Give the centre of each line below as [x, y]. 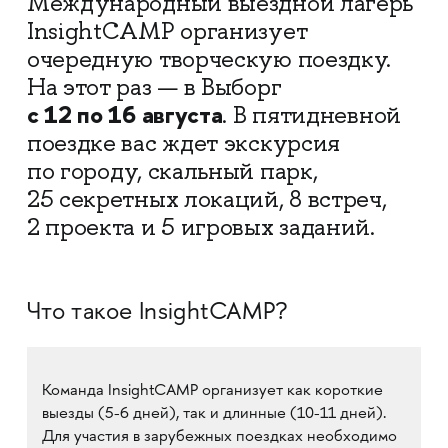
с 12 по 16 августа [124, 114]
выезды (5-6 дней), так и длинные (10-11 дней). [213, 414]
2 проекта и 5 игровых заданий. [200, 227]
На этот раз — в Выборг [154, 87]
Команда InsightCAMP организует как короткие [212, 391]
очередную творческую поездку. [209, 59]
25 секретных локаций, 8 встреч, [206, 199]
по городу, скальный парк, [172, 171]
